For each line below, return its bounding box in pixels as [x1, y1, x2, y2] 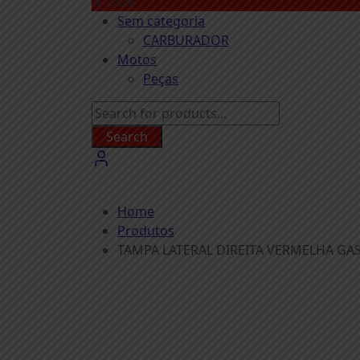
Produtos [117, 222, 174, 240]
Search [106, 127, 148, 145]
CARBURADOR [143, 31, 229, 49]
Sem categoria [117, 11, 205, 30]
